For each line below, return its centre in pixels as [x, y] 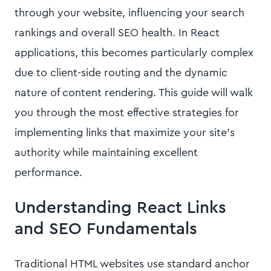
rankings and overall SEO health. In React [117, 33]
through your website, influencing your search [129, 13]
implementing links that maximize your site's [125, 132]
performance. [48, 172]
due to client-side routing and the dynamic [121, 73]
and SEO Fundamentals [106, 229]
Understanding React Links [120, 207]
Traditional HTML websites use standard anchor [132, 264]
